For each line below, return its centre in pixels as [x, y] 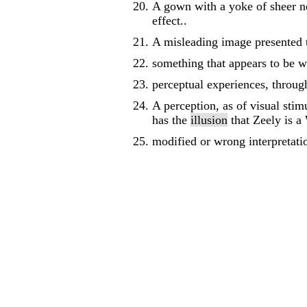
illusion [209, 120]
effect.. [170, 21]
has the [171, 120]
